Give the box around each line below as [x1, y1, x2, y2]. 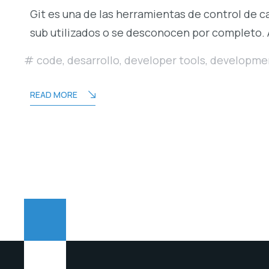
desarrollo [67, 52, 119, 67]
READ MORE [30, 88, 77, 100]
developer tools [124, 52, 205, 67]
